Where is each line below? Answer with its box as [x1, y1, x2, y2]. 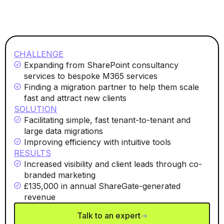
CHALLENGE [14, 49, 63, 59]
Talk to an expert [76, 210, 140, 221]
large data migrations [24, 126, 103, 136]
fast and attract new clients [24, 93, 126, 103]
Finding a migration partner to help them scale [24, 82, 199, 92]
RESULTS [14, 148, 51, 158]
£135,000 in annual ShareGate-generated [24, 181, 180, 191]
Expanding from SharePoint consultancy [24, 60, 178, 70]
